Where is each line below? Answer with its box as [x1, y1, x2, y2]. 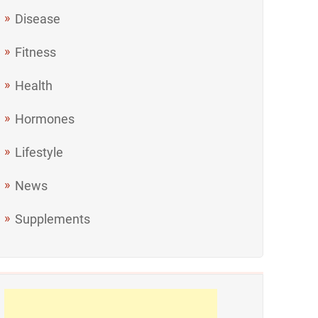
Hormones [15, 111, 75, 126]
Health [15, 78, 53, 93]
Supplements [15, 212, 91, 226]
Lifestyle [15, 145, 64, 160]
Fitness [15, 45, 57, 60]
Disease [15, 11, 61, 26]
